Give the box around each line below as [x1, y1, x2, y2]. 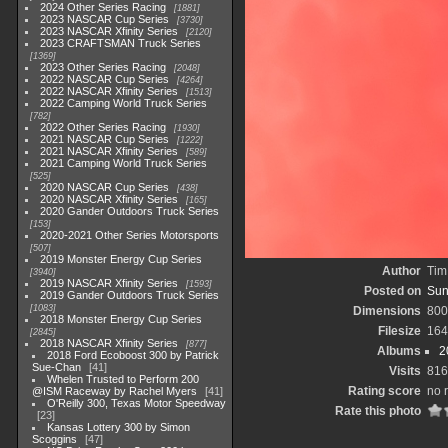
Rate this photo [335, 404, 421, 418]
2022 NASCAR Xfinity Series [40, 85, 179, 97]
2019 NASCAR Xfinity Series [40, 277, 179, 289]
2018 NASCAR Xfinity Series [40, 337, 179, 349]
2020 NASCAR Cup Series [40, 181, 170, 193]
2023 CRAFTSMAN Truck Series [40, 37, 202, 49]
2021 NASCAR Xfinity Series [40, 145, 179, 157]
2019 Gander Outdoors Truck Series [40, 289, 220, 301]
